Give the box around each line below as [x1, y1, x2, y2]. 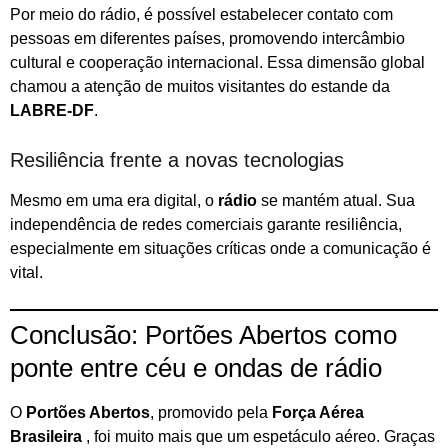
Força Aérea [272, 403, 364, 421]
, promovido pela [150, 403, 272, 421]
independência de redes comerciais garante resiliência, [10, 215, 402, 233]
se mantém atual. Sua [257, 191, 415, 209]
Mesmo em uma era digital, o [10, 191, 218, 209]
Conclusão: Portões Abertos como [10, 319, 397, 350]
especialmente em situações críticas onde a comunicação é [10, 239, 431, 257]
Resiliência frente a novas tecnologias [10, 148, 344, 171]
